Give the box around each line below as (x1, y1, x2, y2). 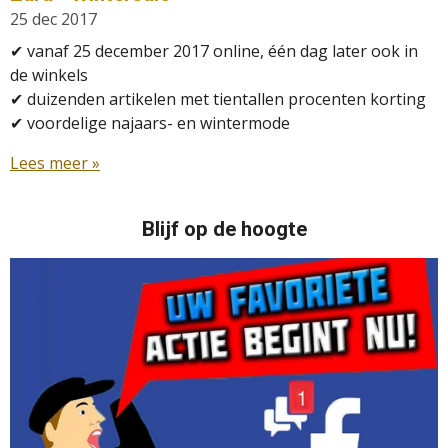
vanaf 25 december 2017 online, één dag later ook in (23, 40, 418, 63)
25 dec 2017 (10, 8, 97, 31)
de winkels (10, 64, 88, 87)
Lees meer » (10, 152, 100, 175)
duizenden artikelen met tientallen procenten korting (23, 88, 426, 111)
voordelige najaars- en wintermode (23, 112, 290, 135)
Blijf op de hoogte (141, 217, 307, 242)
